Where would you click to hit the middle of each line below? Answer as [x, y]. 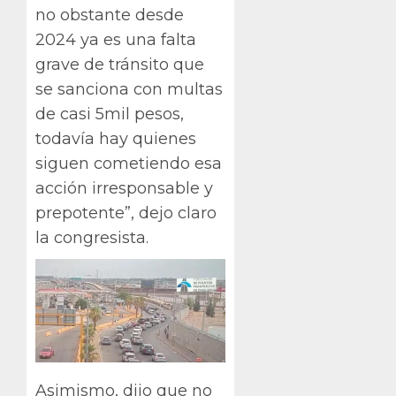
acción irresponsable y [124, 188]
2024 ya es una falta [116, 39]
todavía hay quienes [116, 138]
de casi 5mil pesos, [110, 114]
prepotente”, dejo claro [126, 213]
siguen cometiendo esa [129, 163]
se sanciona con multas [129, 89]
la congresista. [92, 237]
